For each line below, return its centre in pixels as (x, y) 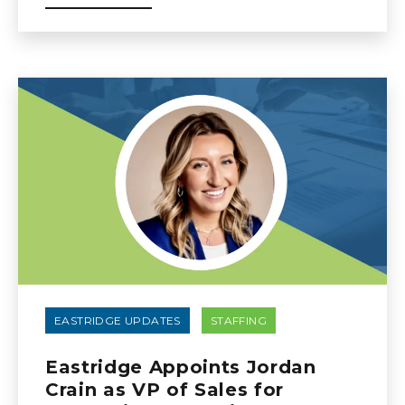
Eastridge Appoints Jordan (181, 367)
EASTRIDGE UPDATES (118, 320)
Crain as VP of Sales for (165, 390)
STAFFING (239, 320)
